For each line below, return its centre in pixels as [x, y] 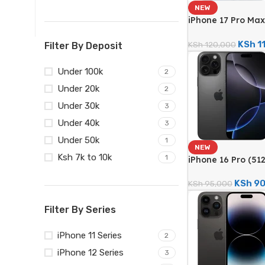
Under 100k [80, 72]
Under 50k [78, 140]
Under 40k [78, 123]
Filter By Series [80, 210]
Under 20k [78, 89]
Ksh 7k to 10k [85, 158]
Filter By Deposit [83, 46]
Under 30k [78, 106]
